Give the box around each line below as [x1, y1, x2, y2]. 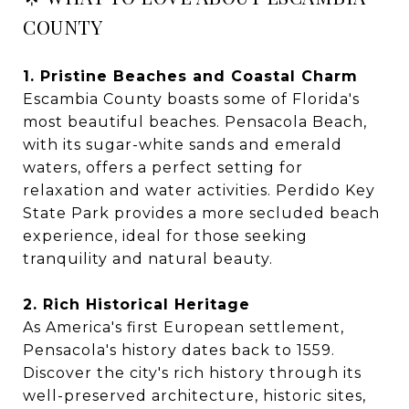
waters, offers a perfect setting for [23, 159, 303, 177]
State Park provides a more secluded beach [23, 204, 380, 223]
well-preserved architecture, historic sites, [23, 387, 366, 405]
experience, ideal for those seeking [23, 227, 308, 246]
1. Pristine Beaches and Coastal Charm [23, 68, 358, 86]
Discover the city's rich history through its [23, 364, 362, 383]
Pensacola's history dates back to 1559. [23, 341, 335, 360]
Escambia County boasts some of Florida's [23, 90, 360, 109]
